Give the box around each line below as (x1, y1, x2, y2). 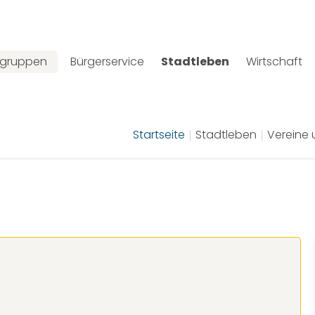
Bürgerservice (70, 53, 144, 70)
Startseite (133, 127, 185, 143)
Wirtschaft (246, 53, 302, 70)
